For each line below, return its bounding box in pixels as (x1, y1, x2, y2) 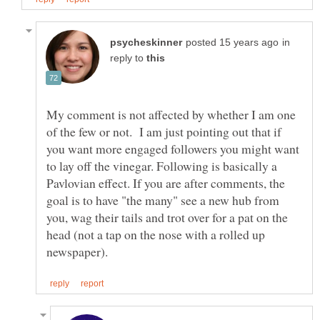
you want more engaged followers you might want (46, 140, 299, 158)
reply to (110, 53, 146, 64)
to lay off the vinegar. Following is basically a (46, 157, 277, 175)
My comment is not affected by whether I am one (46, 106, 296, 124)
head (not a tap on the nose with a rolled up (46, 226, 265, 244)
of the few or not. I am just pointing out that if (46, 123, 281, 141)
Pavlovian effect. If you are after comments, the (46, 174, 285, 192)
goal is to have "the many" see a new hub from (46, 191, 279, 209)
